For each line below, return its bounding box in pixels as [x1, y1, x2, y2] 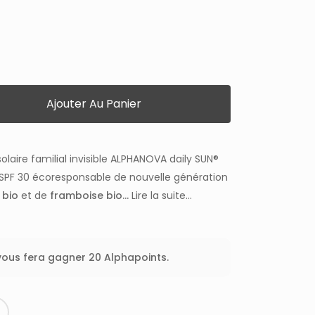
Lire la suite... [131, 188, 193, 203]
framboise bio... [50, 188, 129, 203]
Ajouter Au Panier [46, 96, 142, 112]
